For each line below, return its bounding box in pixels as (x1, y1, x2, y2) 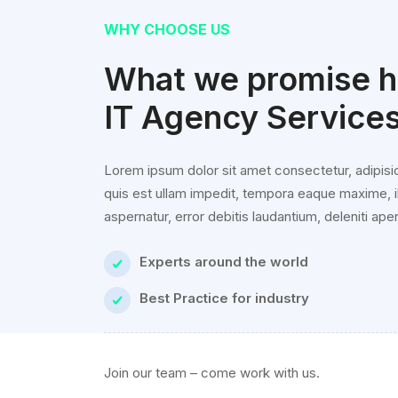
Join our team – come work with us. (104, 364, 320, 382)
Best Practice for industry (139, 290, 309, 307)
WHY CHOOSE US (104, 20, 230, 39)
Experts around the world (139, 253, 308, 271)
